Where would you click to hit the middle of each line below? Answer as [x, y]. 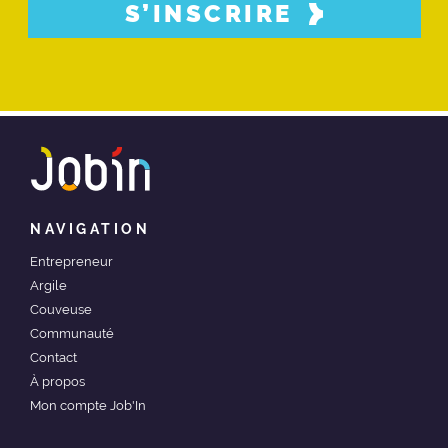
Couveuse [61, 310]
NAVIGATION [90, 229]
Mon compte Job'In [88, 406]
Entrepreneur [71, 262]
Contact [53, 358]
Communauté [72, 334]
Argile [48, 286]
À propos [57, 382]
